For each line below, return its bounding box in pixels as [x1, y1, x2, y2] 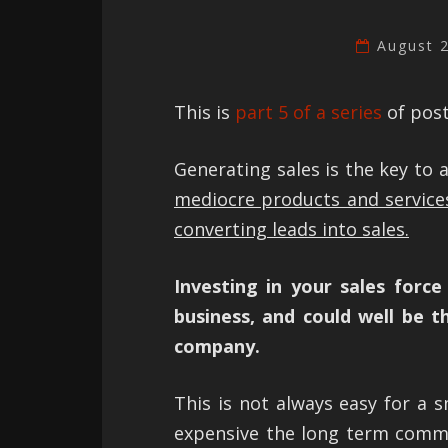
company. [174, 333, 260, 358]
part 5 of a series [235, 99, 382, 124]
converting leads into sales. [174, 216, 409, 241]
